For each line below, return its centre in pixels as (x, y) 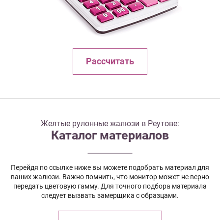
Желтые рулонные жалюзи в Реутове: (110, 123)
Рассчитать (110, 61)
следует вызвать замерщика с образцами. (110, 195)
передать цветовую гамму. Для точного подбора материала (110, 186)
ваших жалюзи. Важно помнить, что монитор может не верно (110, 177)
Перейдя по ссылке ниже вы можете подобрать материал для (110, 167)
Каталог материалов (110, 135)
